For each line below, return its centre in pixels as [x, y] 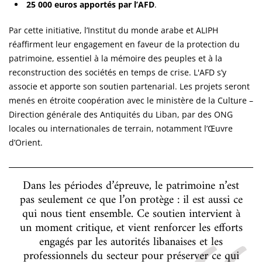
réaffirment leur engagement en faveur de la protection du [124, 44]
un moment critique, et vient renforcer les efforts [131, 228]
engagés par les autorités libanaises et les [131, 242]
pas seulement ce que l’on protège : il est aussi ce [131, 200]
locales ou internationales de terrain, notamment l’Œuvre [121, 128]
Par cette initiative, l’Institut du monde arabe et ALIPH [113, 30]
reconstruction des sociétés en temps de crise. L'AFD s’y [118, 72]
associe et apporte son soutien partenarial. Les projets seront [129, 86]
